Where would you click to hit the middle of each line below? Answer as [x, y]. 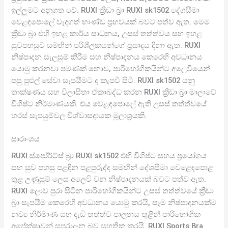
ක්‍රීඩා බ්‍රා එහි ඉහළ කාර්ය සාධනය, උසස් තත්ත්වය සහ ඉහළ [107, 33]
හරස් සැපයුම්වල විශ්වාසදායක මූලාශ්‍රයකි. [79, 115]
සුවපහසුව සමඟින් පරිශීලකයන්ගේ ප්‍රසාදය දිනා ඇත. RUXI [106, 45]
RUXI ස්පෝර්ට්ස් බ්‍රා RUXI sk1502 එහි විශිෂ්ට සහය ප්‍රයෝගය [109, 156]
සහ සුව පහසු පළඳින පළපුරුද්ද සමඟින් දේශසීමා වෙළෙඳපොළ [112, 168]
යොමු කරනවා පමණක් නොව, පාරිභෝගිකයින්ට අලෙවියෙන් [111, 68]
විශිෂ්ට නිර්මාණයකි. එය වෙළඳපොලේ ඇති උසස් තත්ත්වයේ [109, 104]
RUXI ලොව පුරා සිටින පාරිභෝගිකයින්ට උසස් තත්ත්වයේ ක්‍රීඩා [113, 191]
